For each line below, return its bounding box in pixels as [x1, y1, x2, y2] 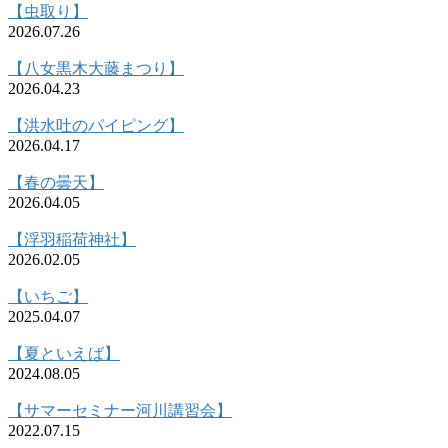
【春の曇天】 [8, 174, 104, 192]
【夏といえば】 [8, 345, 120, 363]
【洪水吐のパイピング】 [8, 117, 184, 135]
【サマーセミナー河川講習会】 [8, 402, 232, 420]
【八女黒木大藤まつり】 [8, 60, 184, 78]
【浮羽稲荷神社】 [8, 231, 136, 249]
